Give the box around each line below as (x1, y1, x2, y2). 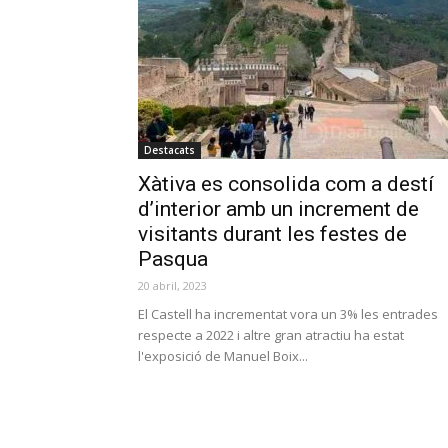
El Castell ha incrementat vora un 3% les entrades (138, 305, 438, 323)
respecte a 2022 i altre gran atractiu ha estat (138, 326, 404, 344)
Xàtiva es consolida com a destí (138, 172, 434, 196)
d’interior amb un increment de (138, 197, 419, 221)
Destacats (144, 143, 195, 157)
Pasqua (138, 247, 208, 271)
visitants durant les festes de (138, 222, 407, 246)
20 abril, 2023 (138, 278, 207, 293)
